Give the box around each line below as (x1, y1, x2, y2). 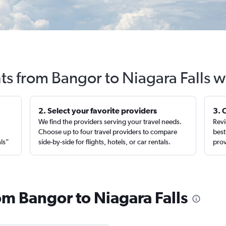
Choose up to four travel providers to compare (38, 128, 178, 136)
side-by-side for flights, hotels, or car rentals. (38, 138, 171, 146)
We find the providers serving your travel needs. (38, 118, 182, 126)
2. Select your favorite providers (38, 106, 157, 115)
